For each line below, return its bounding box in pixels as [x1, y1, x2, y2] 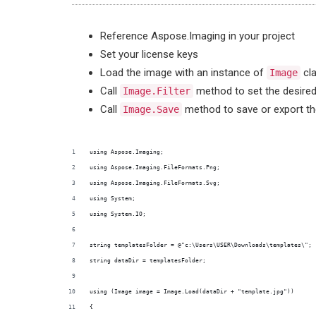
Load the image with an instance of [100, 66, 267, 79]
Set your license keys [100, 48, 198, 61]
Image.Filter [123, 85, 190, 97]
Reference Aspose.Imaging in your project [100, 30, 295, 42]
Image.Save [123, 104, 179, 115]
